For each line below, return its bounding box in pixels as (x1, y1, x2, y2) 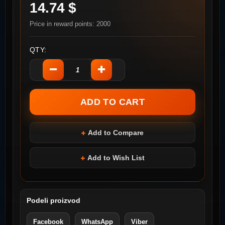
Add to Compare (88, 129, 144, 137)
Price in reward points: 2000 (30, 20, 110, 28)
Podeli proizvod (27, 196, 80, 205)
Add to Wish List (87, 154, 145, 162)
